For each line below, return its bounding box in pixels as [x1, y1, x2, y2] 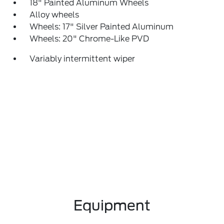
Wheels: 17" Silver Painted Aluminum [29, 22, 174, 31]
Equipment [73, 197, 150, 214]
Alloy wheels [29, 10, 79, 19]
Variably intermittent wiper [29, 54, 135, 63]
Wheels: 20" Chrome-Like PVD [29, 34, 149, 43]
